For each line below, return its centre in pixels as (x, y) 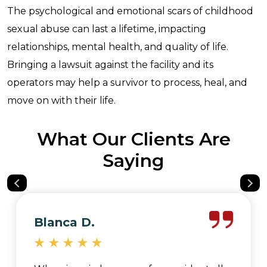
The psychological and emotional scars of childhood (130, 11)
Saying (133, 161)
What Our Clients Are (133, 139)
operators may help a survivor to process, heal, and (127, 83)
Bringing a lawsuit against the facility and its (110, 65)
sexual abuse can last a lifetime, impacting (107, 29)
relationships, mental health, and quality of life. (118, 47)
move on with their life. (61, 100)
